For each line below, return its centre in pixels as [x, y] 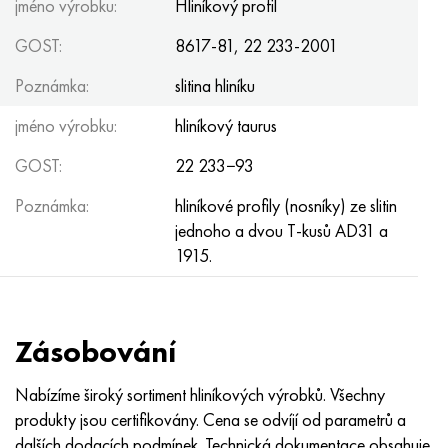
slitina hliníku [215, 85]
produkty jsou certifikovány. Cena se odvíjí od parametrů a [210, 419]
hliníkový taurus [226, 125]
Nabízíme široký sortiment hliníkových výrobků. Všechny [200, 394]
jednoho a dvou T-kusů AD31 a [281, 230]
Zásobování [95, 352]
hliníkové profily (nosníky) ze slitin [286, 205]
